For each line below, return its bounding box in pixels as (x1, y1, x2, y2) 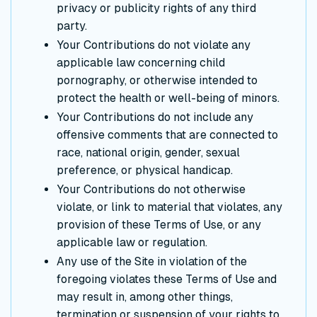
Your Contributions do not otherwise (57, 182, 246, 196)
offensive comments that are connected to (57, 127, 278, 142)
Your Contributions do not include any (57, 110, 253, 124)
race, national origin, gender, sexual (57, 145, 240, 159)
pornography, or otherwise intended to (57, 73, 258, 87)
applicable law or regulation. (57, 235, 207, 249)
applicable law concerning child (57, 55, 225, 69)
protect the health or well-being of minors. (57, 91, 279, 105)
